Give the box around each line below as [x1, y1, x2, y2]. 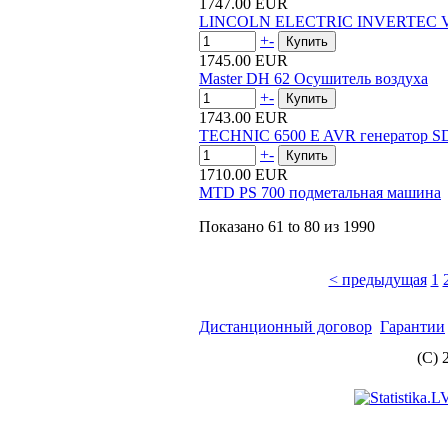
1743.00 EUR [199, 109, 288, 126]
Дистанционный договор [199, 318, 372, 335]
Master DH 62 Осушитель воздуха [199, 70, 428, 87]
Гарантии [380, 318, 445, 335]
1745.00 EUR [199, 52, 288, 69]
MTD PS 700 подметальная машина [199, 184, 441, 201]
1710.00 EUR [199, 166, 288, 183]
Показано [199, 218, 268, 235]
